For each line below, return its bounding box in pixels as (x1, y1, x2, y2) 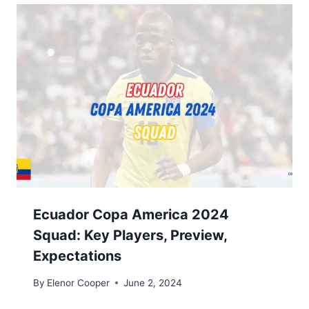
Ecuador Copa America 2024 (33, 206, 229, 223)
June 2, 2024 (123, 277, 183, 288)
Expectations (33, 248, 121, 265)
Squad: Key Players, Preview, (33, 227, 227, 244)
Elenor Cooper (47, 277, 110, 288)
